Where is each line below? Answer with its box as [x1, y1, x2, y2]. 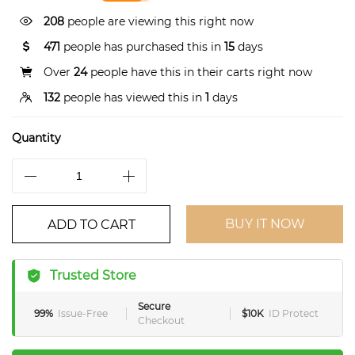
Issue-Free [58, 307, 108, 319]
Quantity [12, 131, 61, 145]
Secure [138, 300, 170, 312]
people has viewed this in [60, 90, 205, 105]
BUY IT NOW [224, 216, 305, 231]
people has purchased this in [60, 40, 224, 54]
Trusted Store [50, 268, 136, 283]
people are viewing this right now [64, 14, 254, 29]
